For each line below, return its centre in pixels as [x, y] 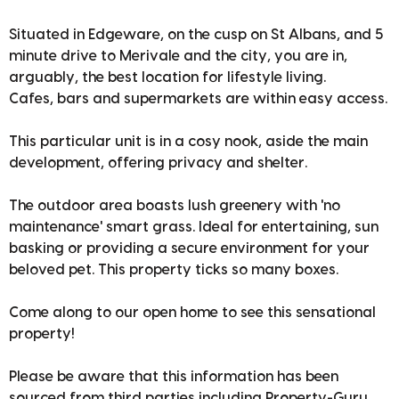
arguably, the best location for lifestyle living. [167, 77]
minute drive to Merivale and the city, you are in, [178, 56]
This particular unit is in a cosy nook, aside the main [188, 141]
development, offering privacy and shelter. [158, 163]
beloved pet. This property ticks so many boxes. [174, 269]
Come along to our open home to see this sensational [192, 312]
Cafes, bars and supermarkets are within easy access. [198, 98]
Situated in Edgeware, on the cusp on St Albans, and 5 [196, 34]
